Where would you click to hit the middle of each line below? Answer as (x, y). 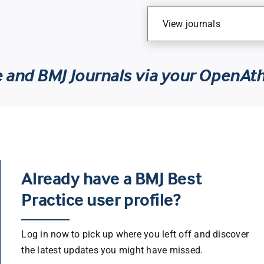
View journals (191, 24)
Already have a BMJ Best (112, 179)
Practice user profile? (101, 200)
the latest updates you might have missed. (112, 250)
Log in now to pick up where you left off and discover (135, 235)
